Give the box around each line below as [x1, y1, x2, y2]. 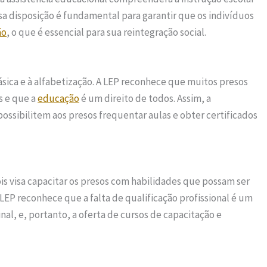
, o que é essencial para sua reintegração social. [7, 25, 206, 39]
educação [38, 92, 79, 105]
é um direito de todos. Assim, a [79, 92, 211, 105]
